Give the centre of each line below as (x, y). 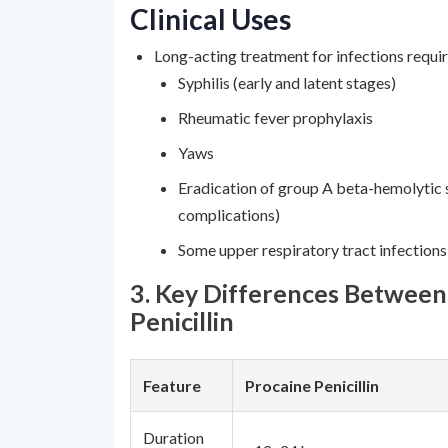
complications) (229, 214)
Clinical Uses (210, 19)
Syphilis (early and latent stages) (287, 82)
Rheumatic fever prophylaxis (275, 117)
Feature (172, 385)
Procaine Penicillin (312, 385)
